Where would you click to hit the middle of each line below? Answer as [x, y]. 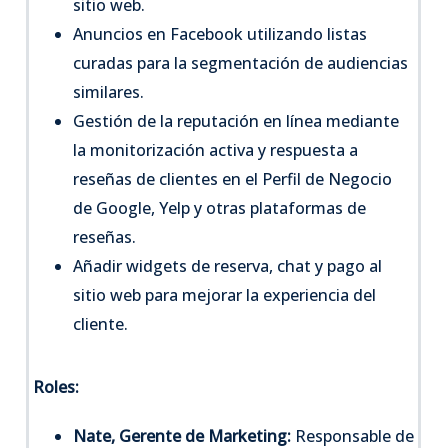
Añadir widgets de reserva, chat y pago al [228, 265]
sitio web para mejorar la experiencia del [225, 294]
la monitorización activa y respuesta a [216, 149]
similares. [109, 91]
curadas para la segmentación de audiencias [241, 62]
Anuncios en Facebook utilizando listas [220, 33]
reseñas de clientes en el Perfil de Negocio [233, 178]
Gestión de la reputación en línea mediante [236, 120]
